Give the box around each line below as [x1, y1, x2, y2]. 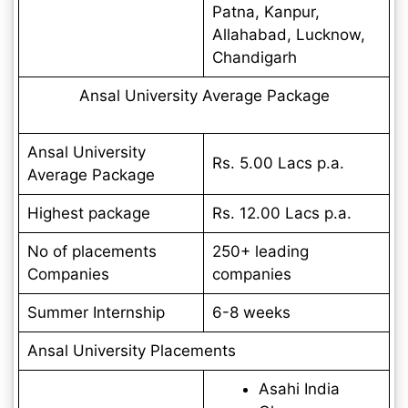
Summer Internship [26, 302, 165, 321]
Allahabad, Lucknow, [211, 25, 365, 44]
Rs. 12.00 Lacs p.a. [211, 203, 352, 222]
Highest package [26, 203, 150, 222]
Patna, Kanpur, [211, 2, 320, 21]
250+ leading [211, 241, 309, 260]
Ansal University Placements [26, 341, 236, 360]
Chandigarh [211, 47, 297, 66]
